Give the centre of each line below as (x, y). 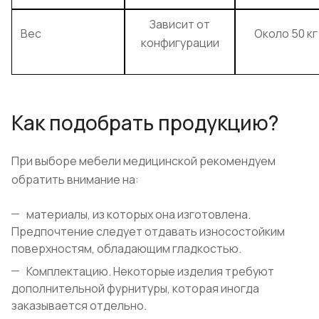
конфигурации (180, 43)
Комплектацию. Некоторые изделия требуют (150, 272)
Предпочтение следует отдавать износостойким (148, 232)
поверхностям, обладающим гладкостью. (126, 249)
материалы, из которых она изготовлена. (138, 215)
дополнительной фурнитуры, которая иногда (135, 289)
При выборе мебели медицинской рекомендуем (143, 161)
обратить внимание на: (75, 180)
